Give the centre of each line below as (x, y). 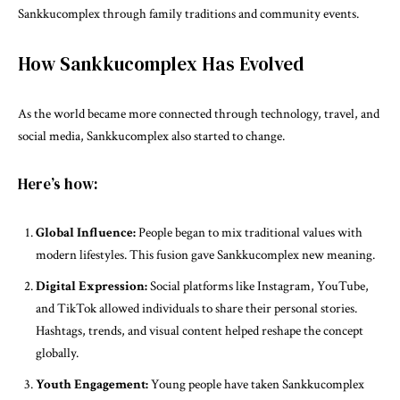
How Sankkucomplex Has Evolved (161, 64)
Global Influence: (86, 233)
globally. (57, 353)
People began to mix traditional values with (249, 233)
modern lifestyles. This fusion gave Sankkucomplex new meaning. (205, 255)
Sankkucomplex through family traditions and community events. (188, 14)
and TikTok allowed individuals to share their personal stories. (196, 308)
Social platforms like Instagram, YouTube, (258, 286)
